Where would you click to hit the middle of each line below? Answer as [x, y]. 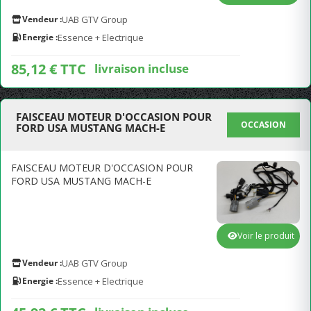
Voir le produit [266, 236]
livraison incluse [142, 68]
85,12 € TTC [49, 69]
